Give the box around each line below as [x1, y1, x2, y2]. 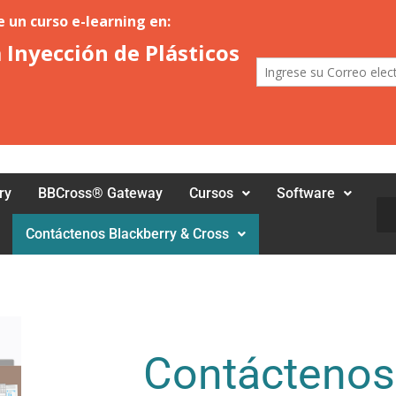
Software [277, 185, 336, 202]
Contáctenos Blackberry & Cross [25, 225, 229, 242]
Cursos [189, 185, 234, 202]
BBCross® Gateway [38, 185, 164, 202]
